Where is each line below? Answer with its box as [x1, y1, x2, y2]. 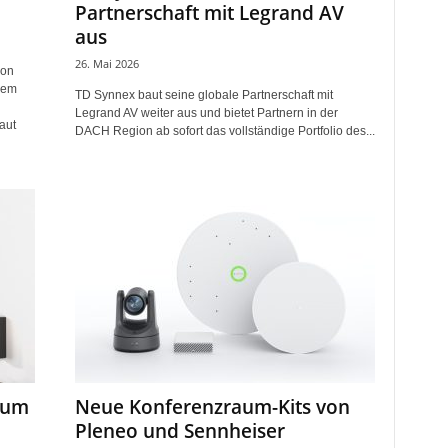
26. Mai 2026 [74, 56, 139, 71]
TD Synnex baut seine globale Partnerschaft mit [74, 88, 333, 102]
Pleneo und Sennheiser [74, 418, 285, 444]
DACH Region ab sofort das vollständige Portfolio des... [74, 124, 375, 138]
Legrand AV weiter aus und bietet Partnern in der [74, 106, 338, 120]
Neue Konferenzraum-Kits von [74, 394, 350, 420]
